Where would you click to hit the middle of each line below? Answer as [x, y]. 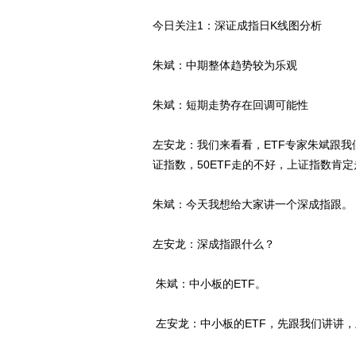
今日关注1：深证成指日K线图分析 [237, 25]
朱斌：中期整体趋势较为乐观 [225, 65]
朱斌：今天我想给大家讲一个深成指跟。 [253, 204]
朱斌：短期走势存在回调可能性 [230, 105]
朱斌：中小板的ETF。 [209, 284]
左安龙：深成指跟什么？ [214, 244]
